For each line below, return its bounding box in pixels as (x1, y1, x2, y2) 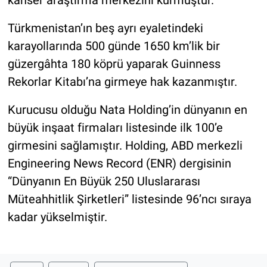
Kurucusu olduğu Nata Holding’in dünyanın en (7, 103, 247, 117)
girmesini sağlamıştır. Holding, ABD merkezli (7, 138, 243, 153)
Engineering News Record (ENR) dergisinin (7, 156, 231, 171)
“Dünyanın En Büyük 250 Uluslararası (7, 174, 200, 189)
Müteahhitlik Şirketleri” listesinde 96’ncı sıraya (7, 192, 252, 207)
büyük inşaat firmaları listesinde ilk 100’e (7, 120, 223, 135)
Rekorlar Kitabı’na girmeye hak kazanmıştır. (7, 74, 237, 89)
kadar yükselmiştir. (7, 210, 107, 225)
